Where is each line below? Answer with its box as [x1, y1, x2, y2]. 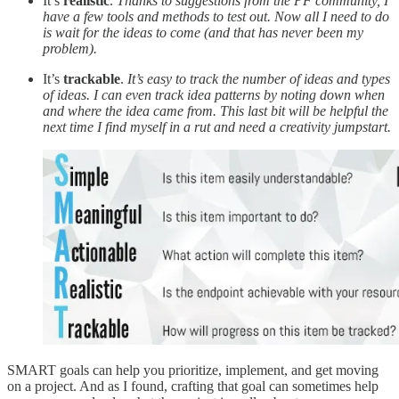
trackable [63, 70, 120, 86]
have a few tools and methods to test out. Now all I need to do [43, 8, 389, 24]
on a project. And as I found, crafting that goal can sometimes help [7, 378, 379, 394]
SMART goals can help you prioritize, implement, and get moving [7, 362, 379, 378]
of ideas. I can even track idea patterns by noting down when [43, 86, 385, 102]
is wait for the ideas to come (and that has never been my [43, 24, 363, 40]
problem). [43, 40, 97, 56]
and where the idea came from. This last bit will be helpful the [43, 102, 388, 118]
